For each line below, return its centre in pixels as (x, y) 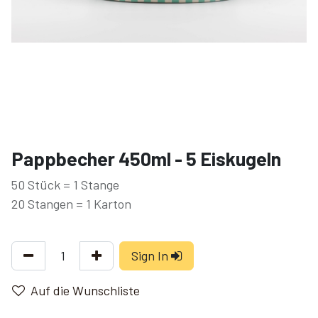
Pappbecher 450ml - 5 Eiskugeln (146, 158)
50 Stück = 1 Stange (65, 185)
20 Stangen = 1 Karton (71, 204)
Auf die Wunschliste (85, 290)
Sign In (150, 256)
